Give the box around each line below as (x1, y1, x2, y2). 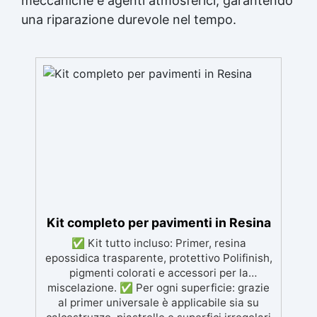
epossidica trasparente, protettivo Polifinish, (45, 250, 272, 265)
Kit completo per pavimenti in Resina (46, 214, 271, 230)
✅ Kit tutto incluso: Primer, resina (71, 236, 246, 250)
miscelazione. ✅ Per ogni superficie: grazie (47, 280, 270, 294)
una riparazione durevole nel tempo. (21, 11, 236, 27)
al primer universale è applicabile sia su (58, 295, 259, 309)
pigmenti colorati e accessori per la (69, 265, 248, 279)
